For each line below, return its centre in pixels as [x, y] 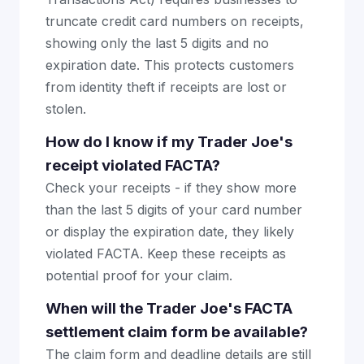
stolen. [66, 108]
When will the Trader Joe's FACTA [169, 308]
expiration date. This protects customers [170, 65]
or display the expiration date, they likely [170, 231]
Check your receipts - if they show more [171, 187]
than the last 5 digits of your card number [174, 209]
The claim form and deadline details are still [178, 354]
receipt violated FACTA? [133, 165]
